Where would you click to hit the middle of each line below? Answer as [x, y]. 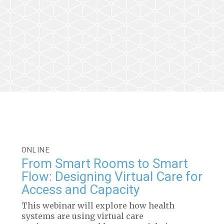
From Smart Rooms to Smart [104, 163]
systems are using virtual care [82, 216]
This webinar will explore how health [98, 205]
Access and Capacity [80, 189]
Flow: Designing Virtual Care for [112, 176]
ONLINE [35, 150]
